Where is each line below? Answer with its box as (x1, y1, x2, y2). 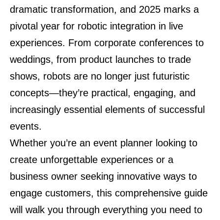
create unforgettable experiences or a (10, 154, 173, 165)
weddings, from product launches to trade (10, 54, 191, 65)
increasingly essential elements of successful (10, 104, 205, 115)
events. (10, 121, 42, 132)
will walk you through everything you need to (10, 204, 202, 215)
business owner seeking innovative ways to (10, 171, 197, 182)
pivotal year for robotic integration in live (10, 21, 183, 31)
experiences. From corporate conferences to (10, 37, 204, 48)
